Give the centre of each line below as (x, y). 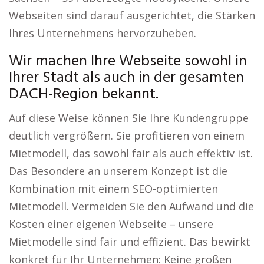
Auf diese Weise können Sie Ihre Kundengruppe (129, 118)
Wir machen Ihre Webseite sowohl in (128, 62)
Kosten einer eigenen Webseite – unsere (111, 224)
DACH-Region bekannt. (84, 95)
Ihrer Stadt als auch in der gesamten (126, 78)
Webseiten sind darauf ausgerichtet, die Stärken (132, 15)
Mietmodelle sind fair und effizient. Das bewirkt (130, 242)
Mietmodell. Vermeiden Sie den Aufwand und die (131, 206)
